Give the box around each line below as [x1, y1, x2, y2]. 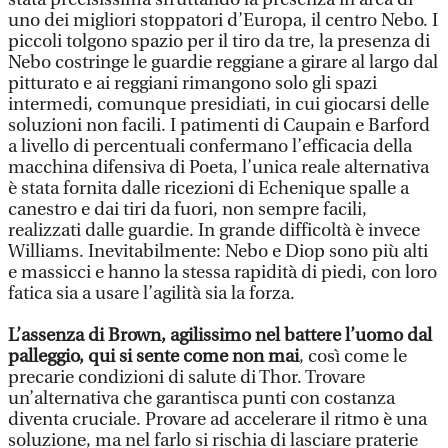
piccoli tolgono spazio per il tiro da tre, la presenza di [8, 31, 430, 52]
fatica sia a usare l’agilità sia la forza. [8, 283, 295, 304]
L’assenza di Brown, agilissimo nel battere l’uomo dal [8, 325, 432, 346]
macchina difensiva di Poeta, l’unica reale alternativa [8, 157, 429, 178]
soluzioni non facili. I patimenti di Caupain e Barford [8, 115, 430, 136]
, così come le [299, 346, 407, 367]
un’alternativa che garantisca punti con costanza [8, 388, 395, 409]
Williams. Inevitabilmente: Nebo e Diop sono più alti [8, 241, 428, 262]
